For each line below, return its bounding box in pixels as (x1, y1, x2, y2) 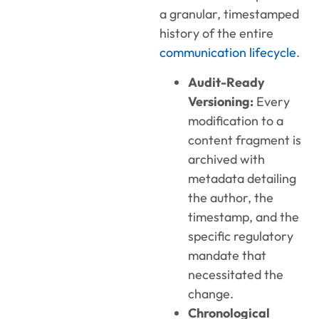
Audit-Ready (188, 73, 265, 90)
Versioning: (188, 93, 253, 110)
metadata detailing (188, 169, 296, 187)
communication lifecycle (159, 44, 296, 61)
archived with (188, 150, 265, 167)
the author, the (188, 189, 273, 206)
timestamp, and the (188, 208, 299, 225)
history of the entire (159, 25, 273, 42)
